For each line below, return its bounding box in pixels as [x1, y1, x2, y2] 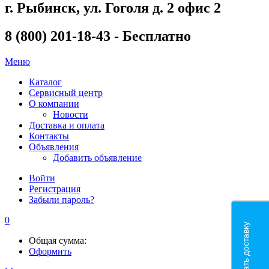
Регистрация [29, 183, 80, 194]
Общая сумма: [29, 235, 86, 246]
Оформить [29, 246, 71, 256]
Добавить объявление [53, 152, 142, 163]
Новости [53, 109, 88, 119]
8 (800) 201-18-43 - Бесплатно [5, 28, 191, 44]
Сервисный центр [29, 87, 103, 98]
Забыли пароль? [29, 194, 94, 205]
